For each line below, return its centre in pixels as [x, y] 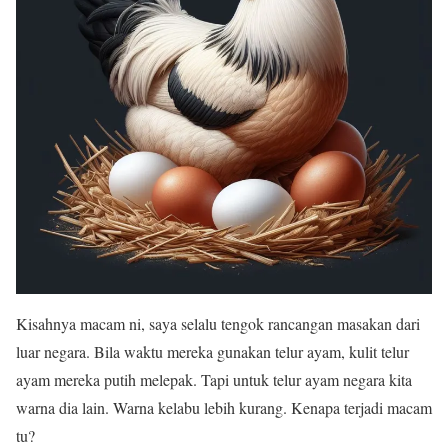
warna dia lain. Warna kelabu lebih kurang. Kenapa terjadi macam [224, 407]
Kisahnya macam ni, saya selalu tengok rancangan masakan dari [218, 323]
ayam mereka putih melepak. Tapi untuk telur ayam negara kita [214, 379]
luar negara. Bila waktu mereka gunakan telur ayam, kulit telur [212, 351]
